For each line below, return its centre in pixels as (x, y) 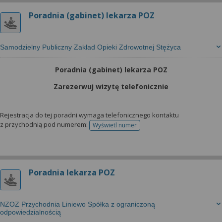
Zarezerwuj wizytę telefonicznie (111, 86)
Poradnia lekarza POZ (72, 172)
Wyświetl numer (115, 125)
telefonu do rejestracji (145, 128)
